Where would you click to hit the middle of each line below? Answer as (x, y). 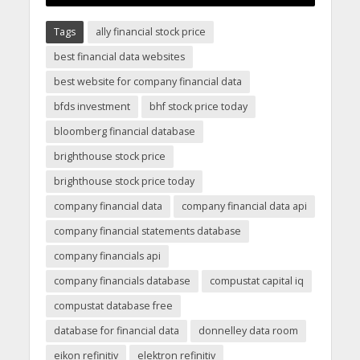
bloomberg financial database (124, 132)
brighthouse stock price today (124, 182)
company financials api (107, 256)
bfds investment (92, 107)
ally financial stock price (150, 32)
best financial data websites (119, 57)
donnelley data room (248, 331)
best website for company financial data (147, 82)
